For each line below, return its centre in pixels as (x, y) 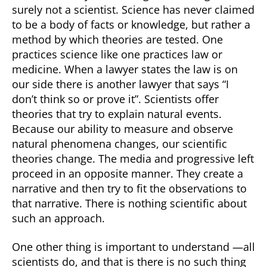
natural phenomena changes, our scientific (119, 144)
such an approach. (58, 218)
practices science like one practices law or (117, 54)
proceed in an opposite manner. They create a (128, 173)
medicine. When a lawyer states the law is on (125, 69)
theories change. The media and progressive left (133, 159)
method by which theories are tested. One (117, 39)
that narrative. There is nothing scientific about (129, 203)
